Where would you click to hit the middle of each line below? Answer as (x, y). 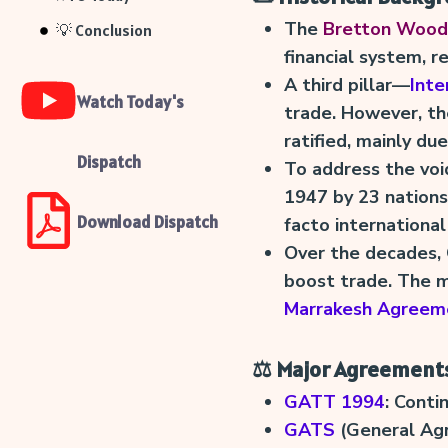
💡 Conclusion (104, 30)
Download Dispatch (147, 222)
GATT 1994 (334, 401)
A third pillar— (346, 84)
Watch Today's (130, 102)
